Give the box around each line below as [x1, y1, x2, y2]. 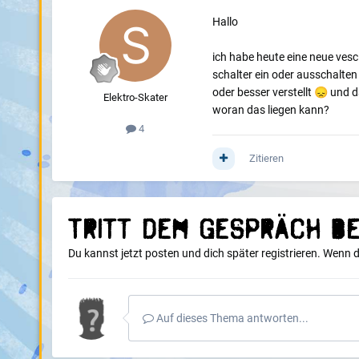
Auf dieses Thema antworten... [153, 312, 309, 325]
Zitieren [248, 152, 284, 165]
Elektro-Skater [103, 91, 167, 104]
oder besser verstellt [212, 86, 314, 99]
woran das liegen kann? [212, 103, 329, 117]
